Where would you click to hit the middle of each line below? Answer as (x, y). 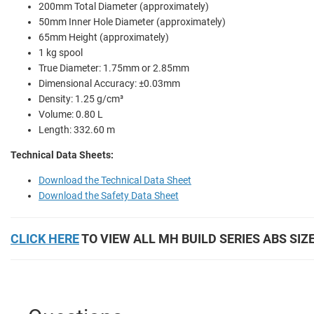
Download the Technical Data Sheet (115, 180)
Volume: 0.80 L (71, 114)
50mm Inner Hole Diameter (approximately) (132, 21)
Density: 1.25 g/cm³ (81, 98)
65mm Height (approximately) (104, 37)
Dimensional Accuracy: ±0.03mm (109, 83)
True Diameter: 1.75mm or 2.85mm (114, 68)
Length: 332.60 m (77, 129)
